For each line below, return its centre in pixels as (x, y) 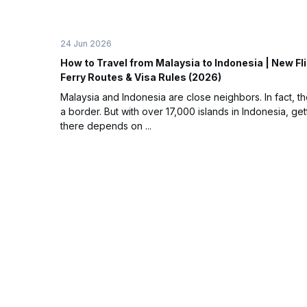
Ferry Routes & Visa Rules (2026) (141, 77)
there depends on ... (106, 126)
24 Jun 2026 (86, 44)
